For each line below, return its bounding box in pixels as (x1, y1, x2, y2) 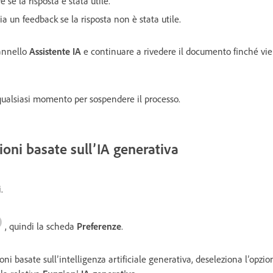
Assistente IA (29, 44, 81, 57)
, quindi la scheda (5, 219, 77, 232)
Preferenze (77, 219, 121, 232)
